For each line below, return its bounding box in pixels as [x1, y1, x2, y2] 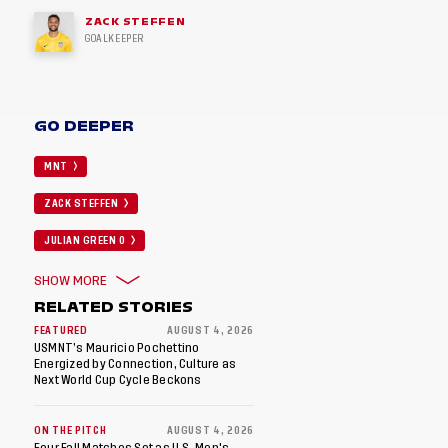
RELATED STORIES [34, 295, 194, 318]
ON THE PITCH [34, 425, 107, 436]
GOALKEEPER [85, 34, 144, 44]
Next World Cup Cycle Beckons [34, 373, 202, 386]
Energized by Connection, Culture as [34, 357, 237, 370]
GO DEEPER [34, 115, 135, 137]
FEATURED [34, 325, 88, 336]
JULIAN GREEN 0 [44, 236, 125, 246]
